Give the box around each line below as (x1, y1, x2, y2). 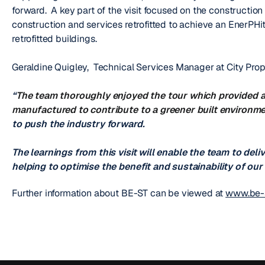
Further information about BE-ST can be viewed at (12, 186, 226, 199)
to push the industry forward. (12, 117, 145, 130)
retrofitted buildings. (12, 32, 97, 45)
